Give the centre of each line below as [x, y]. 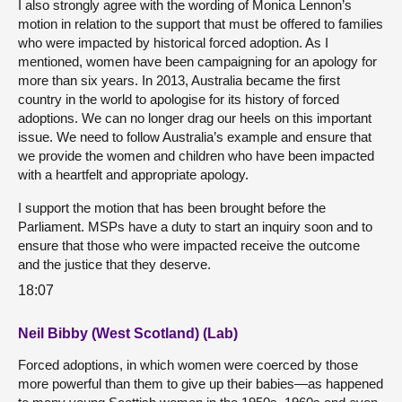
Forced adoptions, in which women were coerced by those [188, 364]
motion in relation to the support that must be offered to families [201, 24]
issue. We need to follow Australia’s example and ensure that [195, 137]
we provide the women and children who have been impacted [196, 156]
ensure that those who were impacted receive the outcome [189, 246]
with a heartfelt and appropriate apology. [133, 175]
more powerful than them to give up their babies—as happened [201, 383]
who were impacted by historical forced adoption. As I [173, 43]
